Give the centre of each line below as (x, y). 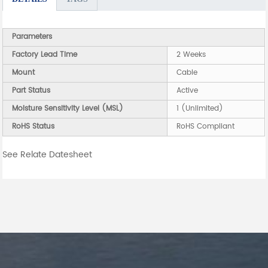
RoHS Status (33, 127)
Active (188, 91)
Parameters (32, 37)
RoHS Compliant (206, 127)
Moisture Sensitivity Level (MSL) (68, 109)
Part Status (31, 91)
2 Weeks (191, 55)
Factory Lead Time (45, 55)
